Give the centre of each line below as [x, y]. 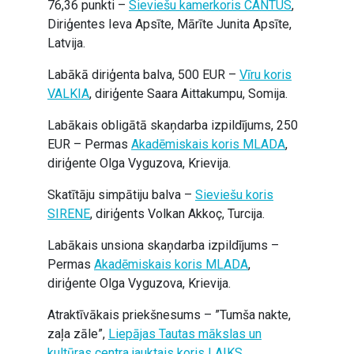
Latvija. [66, 43]
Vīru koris [265, 75]
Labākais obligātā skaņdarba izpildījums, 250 [173, 125]
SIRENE [69, 214]
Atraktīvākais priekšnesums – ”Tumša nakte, [169, 315]
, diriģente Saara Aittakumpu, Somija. [188, 94]
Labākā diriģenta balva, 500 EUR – [143, 75]
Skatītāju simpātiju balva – [121, 195]
